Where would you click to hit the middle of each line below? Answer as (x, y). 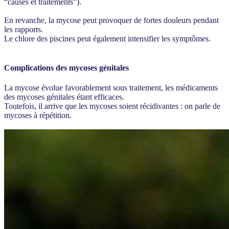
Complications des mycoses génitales (66, 67)
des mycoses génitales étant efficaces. (64, 97)
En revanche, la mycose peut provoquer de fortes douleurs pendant (111, 20)
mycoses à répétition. (38, 116)
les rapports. (24, 29)
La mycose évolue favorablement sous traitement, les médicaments (111, 88)
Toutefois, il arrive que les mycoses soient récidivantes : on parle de (112, 106)
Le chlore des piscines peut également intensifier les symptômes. (107, 38)
